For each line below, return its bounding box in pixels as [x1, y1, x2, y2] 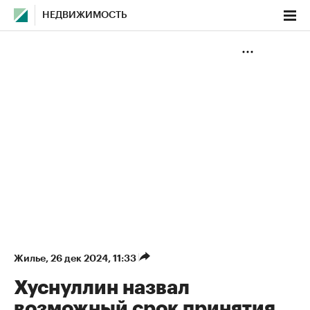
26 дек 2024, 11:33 [51, 253, 138, 263]
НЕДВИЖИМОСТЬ [42, 10, 127, 20]
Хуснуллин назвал [14, 278, 190, 298]
